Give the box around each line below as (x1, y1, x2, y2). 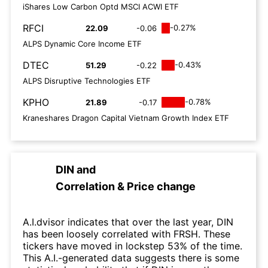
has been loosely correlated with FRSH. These (23, 228, 230, 240)
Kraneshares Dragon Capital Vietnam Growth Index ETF (23, 113, 229, 123)
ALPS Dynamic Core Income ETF (23, 39, 142, 48)
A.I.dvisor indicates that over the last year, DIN (23, 216, 233, 228)
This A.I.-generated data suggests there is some (23, 252, 239, 264)
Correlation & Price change (56, 180, 196, 193)
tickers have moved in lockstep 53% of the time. (23, 240, 242, 252)
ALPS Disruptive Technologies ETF (23, 76, 151, 86)
